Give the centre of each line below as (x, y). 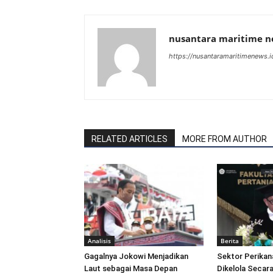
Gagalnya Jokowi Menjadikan (136, 256)
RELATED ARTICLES (129, 139)
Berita (230, 240)
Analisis (99, 240)
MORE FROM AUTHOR (225, 139)
